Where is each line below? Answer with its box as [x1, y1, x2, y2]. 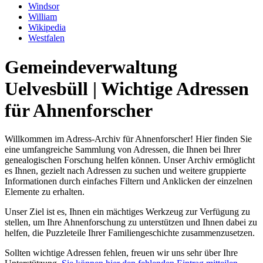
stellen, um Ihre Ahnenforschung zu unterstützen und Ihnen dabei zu [5, 217, 257, 228]
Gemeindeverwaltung [5, 56, 177, 77]
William [28, 12, 57, 22]
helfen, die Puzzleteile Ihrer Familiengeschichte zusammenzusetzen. [5, 228, 255, 238]
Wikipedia [28, 22, 66, 33]
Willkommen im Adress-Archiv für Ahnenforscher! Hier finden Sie [5, 134, 252, 144]
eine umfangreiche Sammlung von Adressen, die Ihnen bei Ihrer [5, 144, 241, 155]
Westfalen [28, 33, 65, 43]
